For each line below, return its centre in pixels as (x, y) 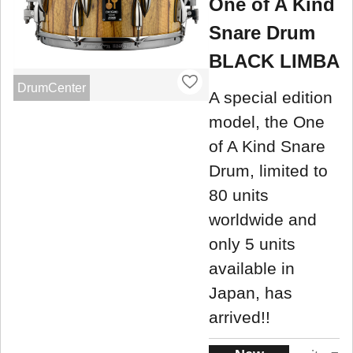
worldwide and (263, 219)
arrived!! (240, 317)
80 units (239, 195)
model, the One (267, 121)
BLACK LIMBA (274, 61)
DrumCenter (51, 87)
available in (252, 268)
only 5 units (252, 243)
